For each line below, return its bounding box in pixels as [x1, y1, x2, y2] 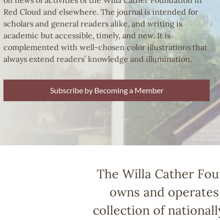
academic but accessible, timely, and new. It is [3, 30, 170, 40]
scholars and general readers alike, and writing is [3, 19, 182, 28]
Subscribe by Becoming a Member [50, 85, 164, 95]
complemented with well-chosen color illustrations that [3, 42, 207, 52]
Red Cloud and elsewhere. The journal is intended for [3, 7, 198, 17]
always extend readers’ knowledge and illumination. [3, 54, 192, 64]
